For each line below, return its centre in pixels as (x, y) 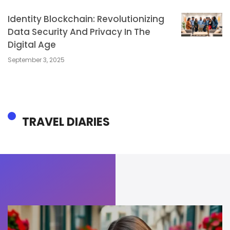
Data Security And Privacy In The (79, 32)
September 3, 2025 (36, 60)
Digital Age (32, 45)
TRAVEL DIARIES (66, 122)
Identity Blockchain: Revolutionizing (86, 19)
